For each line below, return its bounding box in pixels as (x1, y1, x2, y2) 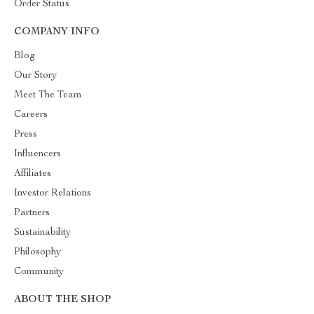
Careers (14, 110, 48, 120)
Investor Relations (14, 189, 91, 198)
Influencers (14, 149, 61, 159)
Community (14, 267, 64, 277)
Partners (14, 208, 50, 218)
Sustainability (14, 228, 71, 238)
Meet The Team (14, 90, 82, 100)
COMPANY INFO (14, 27, 100, 37)
